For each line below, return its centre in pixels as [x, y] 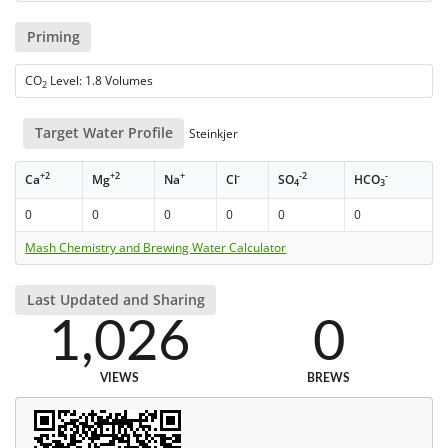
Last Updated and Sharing [115, 299]
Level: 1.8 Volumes [100, 81]
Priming [53, 37]
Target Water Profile [103, 133]
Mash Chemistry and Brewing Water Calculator [156, 247]
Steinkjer [212, 134]
